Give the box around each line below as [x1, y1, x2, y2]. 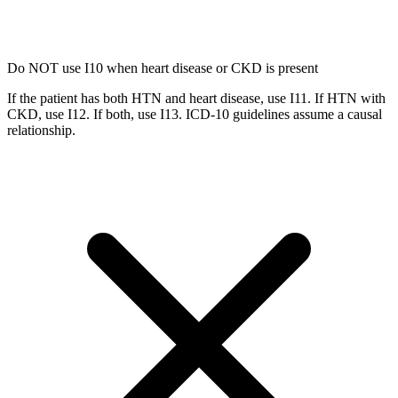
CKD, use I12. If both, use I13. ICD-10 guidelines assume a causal [7, 106, 382, 122]
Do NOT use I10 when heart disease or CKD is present [7, 60, 318, 76]
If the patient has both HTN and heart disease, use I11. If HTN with [7, 90, 386, 106]
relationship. [7, 122, 76, 138]
